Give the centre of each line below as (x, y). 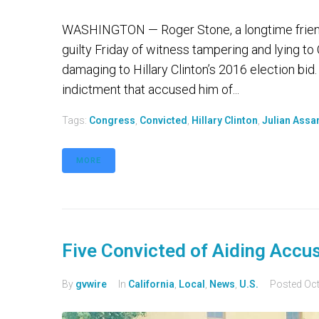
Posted (287, 284)
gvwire (91, 284)
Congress (112, 121)
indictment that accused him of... (151, 90)
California (151, 284)
